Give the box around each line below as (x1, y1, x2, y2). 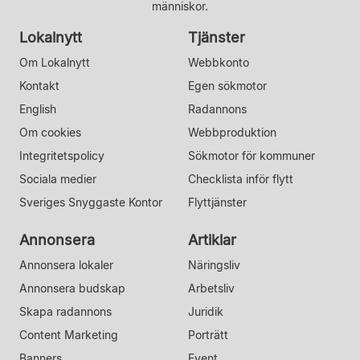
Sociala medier (19, 171, 96, 186)
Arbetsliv (188, 280, 235, 295)
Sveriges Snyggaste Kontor (19, 194, 162, 209)
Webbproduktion (188, 125, 276, 139)
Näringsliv (188, 257, 240, 272)
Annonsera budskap (19, 280, 125, 295)
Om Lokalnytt (19, 55, 90, 69)
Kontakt (19, 78, 59, 92)
